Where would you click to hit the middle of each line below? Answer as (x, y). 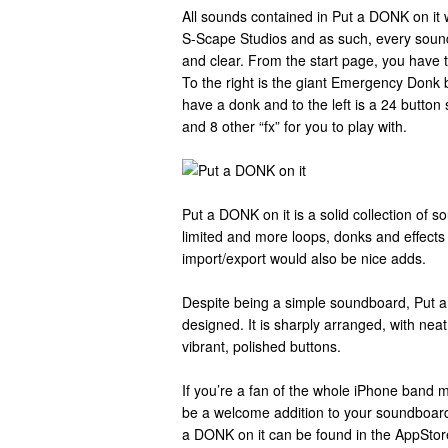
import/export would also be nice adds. (304, 258)
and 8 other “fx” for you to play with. (294, 126)
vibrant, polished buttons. (261, 346)
